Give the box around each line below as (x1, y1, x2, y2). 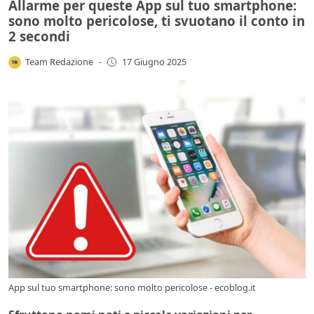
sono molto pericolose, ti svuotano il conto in (8, 11, 305, 29)
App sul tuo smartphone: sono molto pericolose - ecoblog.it (8, 280, 256, 294)
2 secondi (8, 27, 70, 45)
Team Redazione (25, 55, 94, 68)
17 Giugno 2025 (121, 55, 186, 69)
